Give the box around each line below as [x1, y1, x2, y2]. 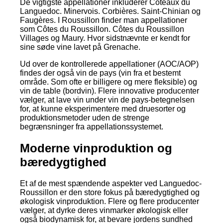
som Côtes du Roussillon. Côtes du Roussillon [20, 24, 184, 33]
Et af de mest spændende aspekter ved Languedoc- [20, 179, 202, 188]
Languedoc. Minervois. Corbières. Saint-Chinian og [20, 6, 201, 15]
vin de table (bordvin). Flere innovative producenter [20, 86, 199, 95]
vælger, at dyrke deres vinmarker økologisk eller [20, 206, 188, 215]
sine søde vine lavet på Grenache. [20, 42, 140, 51]
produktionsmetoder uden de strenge [20, 113, 149, 122]
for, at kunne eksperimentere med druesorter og [20, 104, 186, 113]
